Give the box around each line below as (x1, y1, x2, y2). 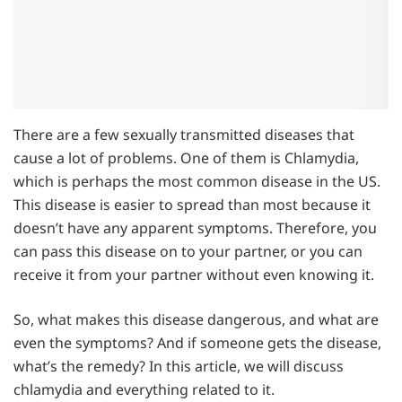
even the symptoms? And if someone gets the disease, (13, 333, 381, 354)
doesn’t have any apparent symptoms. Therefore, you (13, 218, 377, 239)
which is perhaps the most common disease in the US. (13, 171, 380, 192)
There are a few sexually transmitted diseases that (13, 125, 354, 145)
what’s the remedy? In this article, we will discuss (13, 356, 344, 377)
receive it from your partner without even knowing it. (13, 265, 374, 285)
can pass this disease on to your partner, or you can (13, 241, 363, 262)
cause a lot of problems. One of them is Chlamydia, (13, 148, 359, 169)
